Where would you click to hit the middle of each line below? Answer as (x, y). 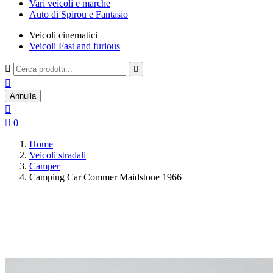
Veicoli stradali (58, 155)
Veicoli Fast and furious (75, 46)
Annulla (23, 96)
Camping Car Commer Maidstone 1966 (105, 177)
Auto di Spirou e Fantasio (79, 14)
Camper (44, 166)
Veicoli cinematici (63, 35)
